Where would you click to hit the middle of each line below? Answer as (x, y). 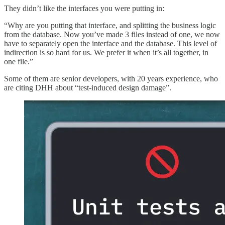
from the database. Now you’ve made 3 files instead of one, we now (112, 34)
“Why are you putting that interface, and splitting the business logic (110, 25)
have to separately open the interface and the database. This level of (110, 43)
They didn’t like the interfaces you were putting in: (84, 8)
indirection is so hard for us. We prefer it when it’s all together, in (106, 52)
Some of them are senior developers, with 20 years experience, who (111, 78)
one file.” (19, 61)
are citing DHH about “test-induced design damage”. (88, 87)
